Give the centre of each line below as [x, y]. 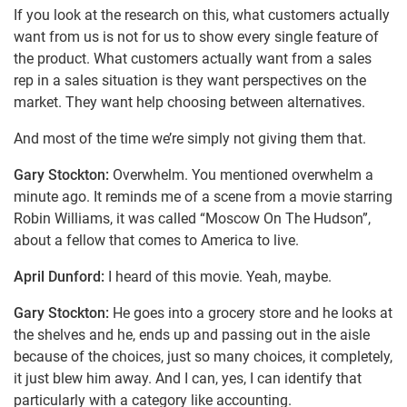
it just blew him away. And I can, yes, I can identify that [188, 379]
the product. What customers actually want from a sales [193, 59]
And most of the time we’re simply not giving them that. [190, 139]
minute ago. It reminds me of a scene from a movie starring [203, 197]
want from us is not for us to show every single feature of [196, 37]
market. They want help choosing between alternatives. [189, 103]
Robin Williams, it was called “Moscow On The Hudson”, [192, 219]
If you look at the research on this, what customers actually [202, 15]
